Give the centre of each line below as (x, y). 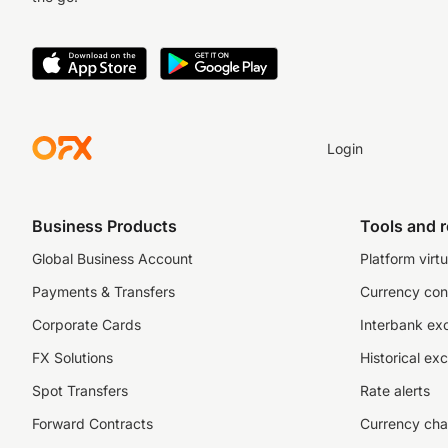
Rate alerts (395, 390)
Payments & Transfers (103, 291)
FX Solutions (72, 357)
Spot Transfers (80, 390)
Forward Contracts (92, 423)
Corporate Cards (86, 324)
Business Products (104, 226)
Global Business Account (112, 258)
